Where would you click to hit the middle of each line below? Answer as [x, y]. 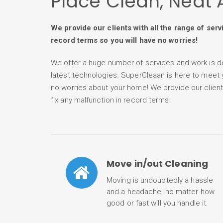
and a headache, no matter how [161, 191]
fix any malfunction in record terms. [111, 100]
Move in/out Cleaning [157, 164]
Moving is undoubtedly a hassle [160, 180]
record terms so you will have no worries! [124, 40]
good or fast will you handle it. [158, 203]
